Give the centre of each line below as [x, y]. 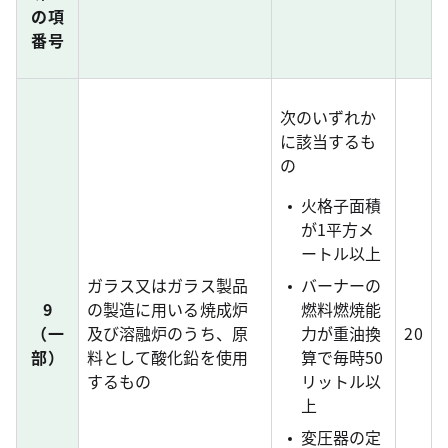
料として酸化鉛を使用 [167, 357]
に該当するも [328, 141]
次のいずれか [328, 117]
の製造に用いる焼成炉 [167, 309]
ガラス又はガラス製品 [167, 285]
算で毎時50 [342, 357]
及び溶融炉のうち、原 [167, 333]
